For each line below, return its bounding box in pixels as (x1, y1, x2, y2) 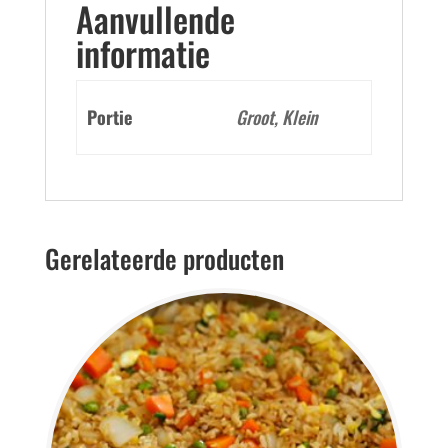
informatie (75, 27, 210, 79)
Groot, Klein (236, 104, 319, 131)
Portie (87, 104, 133, 131)
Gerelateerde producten (44, 239, 284, 279)
